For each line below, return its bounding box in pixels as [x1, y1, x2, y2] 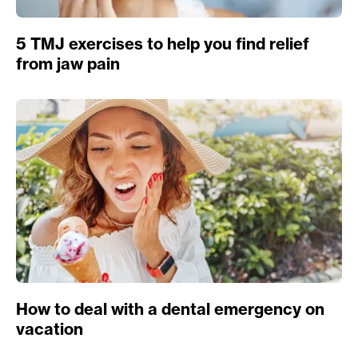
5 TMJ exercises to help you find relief [16, 34, 309, 54]
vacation [16, 318, 83, 339]
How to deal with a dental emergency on [16, 298, 324, 319]
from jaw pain [16, 54, 120, 74]
